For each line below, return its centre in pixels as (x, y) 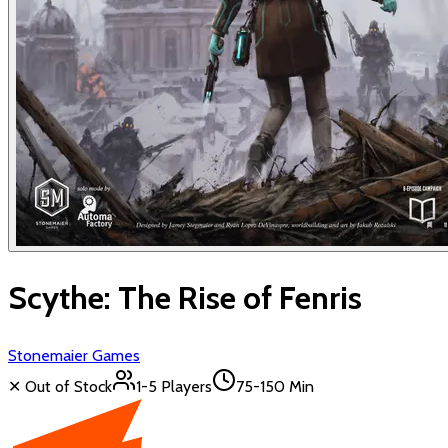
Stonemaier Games (74, 355)
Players (184, 386)
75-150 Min (275, 386)
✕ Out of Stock (60, 386)
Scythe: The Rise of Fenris (185, 298)
